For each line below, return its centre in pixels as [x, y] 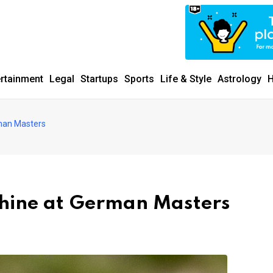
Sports [139, 79]
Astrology [239, 79]
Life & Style [186, 79]
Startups [99, 79]
